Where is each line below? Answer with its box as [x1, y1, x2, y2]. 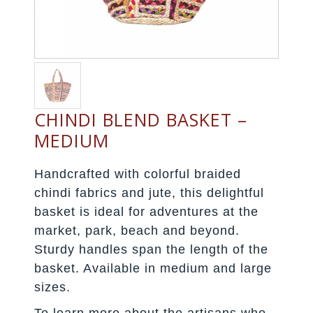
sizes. [34, 279, 71, 294]
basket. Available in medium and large [34, 261, 272, 275]
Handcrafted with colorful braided [34, 166, 242, 181]
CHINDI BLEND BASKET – [34, 107, 248, 131]
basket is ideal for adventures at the [34, 204, 259, 219]
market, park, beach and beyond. [34, 223, 240, 238]
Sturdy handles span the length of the [34, 242, 269, 256]
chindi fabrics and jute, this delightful [34, 185, 265, 200]
